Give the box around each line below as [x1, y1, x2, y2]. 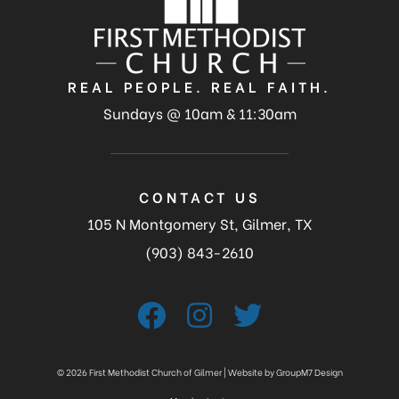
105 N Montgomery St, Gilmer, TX [86, 213, 313, 234]
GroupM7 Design [275, 366, 343, 379]
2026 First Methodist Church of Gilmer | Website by [65, 366, 276, 379]
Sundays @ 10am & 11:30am [102, 102, 297, 124]
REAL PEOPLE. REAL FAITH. [68, 76, 331, 97]
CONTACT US [138, 186, 261, 208]
